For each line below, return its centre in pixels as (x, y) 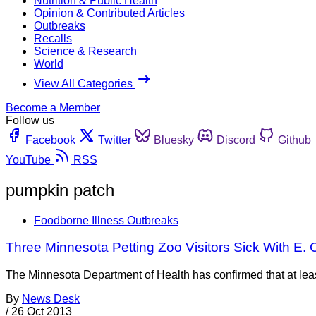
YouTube (28, 159)
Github (294, 140)
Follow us (30, 120)
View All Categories (85, 83)
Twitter (115, 140)
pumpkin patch (60, 190)
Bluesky (174, 140)
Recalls (53, 38)
